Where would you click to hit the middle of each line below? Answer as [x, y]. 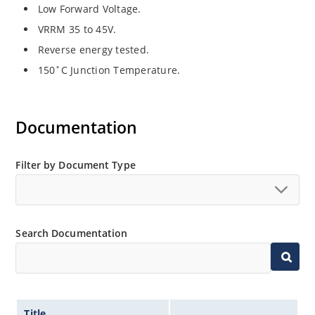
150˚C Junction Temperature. [109, 70]
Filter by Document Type [76, 165]
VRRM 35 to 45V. [77, 29]
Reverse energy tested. [94, 49]
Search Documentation [72, 233]
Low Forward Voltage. [89, 8]
